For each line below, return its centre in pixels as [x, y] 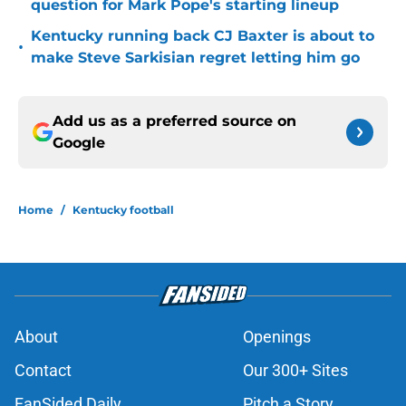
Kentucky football [123, 210]
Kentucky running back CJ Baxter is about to [203, 36]
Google [79, 143]
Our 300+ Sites [295, 371]
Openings [277, 337]
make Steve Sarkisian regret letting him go [195, 58]
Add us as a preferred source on [174, 121]
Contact [43, 371]
